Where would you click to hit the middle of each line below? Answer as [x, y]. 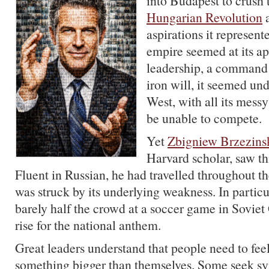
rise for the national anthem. [88, 225]
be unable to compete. [204, 118]
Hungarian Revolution [204, 17]
